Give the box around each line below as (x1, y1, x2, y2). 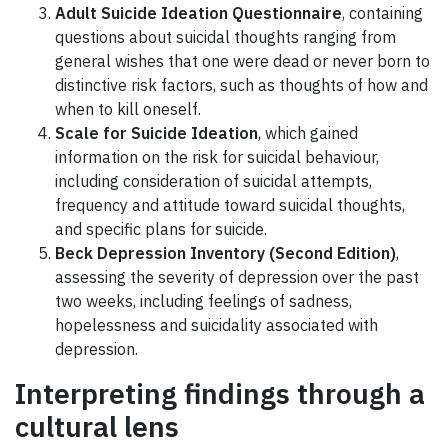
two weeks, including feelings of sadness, (55, 290, 352, 311)
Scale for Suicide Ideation (55, 122, 258, 143)
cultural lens (15, 407, 179, 445)
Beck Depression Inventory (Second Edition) (55, 242, 396, 263)
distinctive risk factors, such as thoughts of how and (55, 74, 428, 95)
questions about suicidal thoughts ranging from (55, 26, 396, 47)
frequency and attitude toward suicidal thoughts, (55, 194, 405, 215)
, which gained (258, 122, 358, 143)
